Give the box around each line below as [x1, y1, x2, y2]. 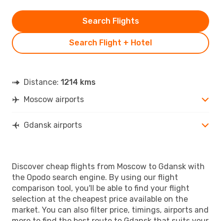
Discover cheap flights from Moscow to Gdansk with [12, 161, 205, 171]
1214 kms [61, 77, 96, 87]
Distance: [24, 77, 61, 87]
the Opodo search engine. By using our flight [12, 172, 178, 182]
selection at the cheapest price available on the [12, 194, 188, 204]
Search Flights [82, 16, 139, 26]
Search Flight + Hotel [69, 37, 152, 47]
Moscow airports [24, 94, 84, 104]
